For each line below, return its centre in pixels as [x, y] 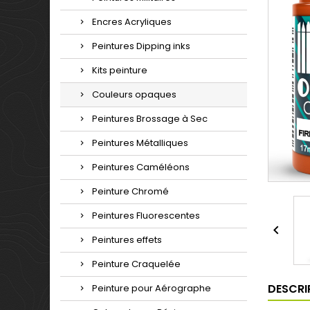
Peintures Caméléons [141, 167]
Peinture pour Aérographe [152, 288]
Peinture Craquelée [136, 264]
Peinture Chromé [130, 191]
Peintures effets [127, 240]
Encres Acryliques [132, 22]
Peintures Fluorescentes [146, 216]
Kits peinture [120, 70]
